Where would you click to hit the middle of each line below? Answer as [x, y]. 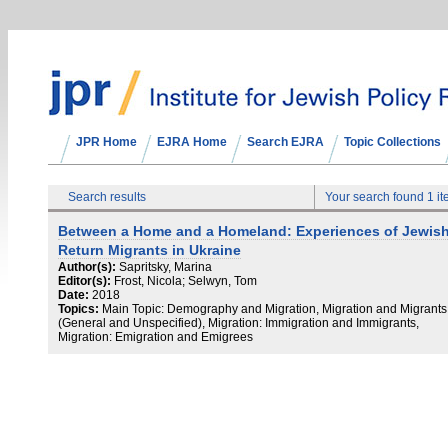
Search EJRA [285, 142]
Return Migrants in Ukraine [149, 250]
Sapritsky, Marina [165, 267]
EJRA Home [192, 142]
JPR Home [106, 142]
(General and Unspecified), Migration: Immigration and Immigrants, [238, 323]
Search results [107, 197]
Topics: [78, 309]
